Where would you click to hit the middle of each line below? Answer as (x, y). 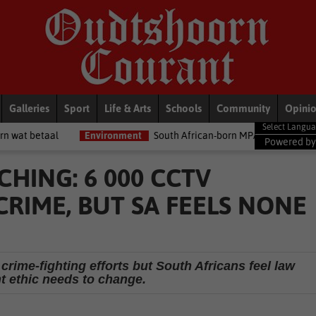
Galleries (29, 108)
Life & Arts (128, 108)
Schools (184, 108)
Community (243, 108)
